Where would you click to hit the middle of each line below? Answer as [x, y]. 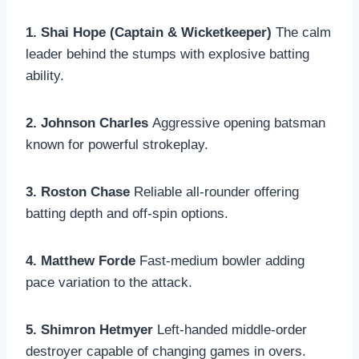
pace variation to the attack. [109, 282]
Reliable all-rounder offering [214, 192]
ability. [45, 75]
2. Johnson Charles [87, 123]
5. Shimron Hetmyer [89, 329]
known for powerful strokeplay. [117, 144]
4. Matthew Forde [81, 260]
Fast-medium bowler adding [220, 260]
